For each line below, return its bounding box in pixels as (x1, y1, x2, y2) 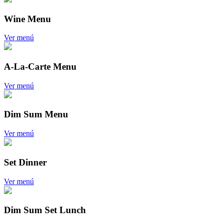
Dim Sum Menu (4, 109, 68, 120)
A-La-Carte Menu (4, 61, 77, 72)
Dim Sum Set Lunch (4, 205, 86, 216)
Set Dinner (4, 157, 47, 167)
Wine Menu (4, 13, 51, 24)
